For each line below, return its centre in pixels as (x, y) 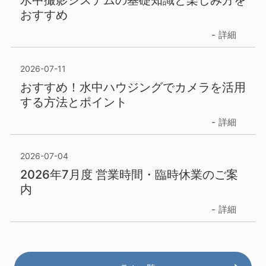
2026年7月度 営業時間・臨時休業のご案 (129, 174)
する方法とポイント (73, 102)
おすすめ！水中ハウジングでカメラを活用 (133, 87)
